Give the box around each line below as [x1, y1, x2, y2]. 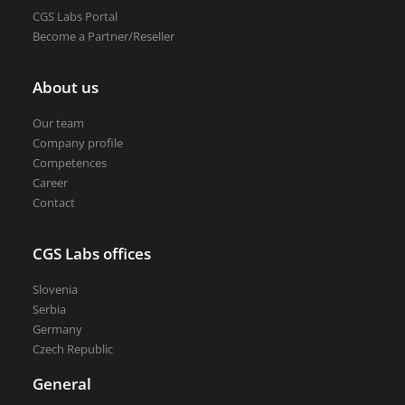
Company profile [33, 135, 123, 151]
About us [33, 77, 99, 98]
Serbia [33, 301, 66, 317]
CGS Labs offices [33, 243, 151, 264]
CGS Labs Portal [33, 8, 118, 24]
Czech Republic [33, 341, 113, 357]
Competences [33, 155, 107, 171]
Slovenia [33, 281, 78, 297]
